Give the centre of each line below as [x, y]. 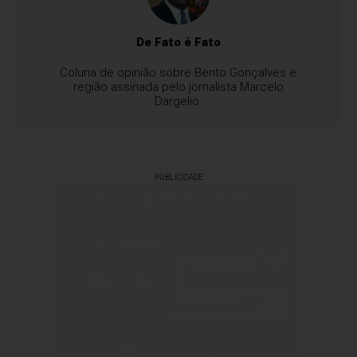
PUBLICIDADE [178, 177]
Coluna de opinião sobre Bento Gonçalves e [178, 73]
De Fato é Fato [178, 42]
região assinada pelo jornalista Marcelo [178, 87]
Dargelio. [178, 101]
